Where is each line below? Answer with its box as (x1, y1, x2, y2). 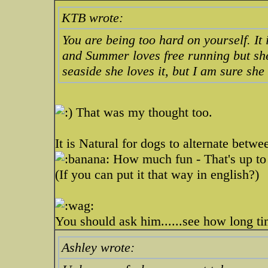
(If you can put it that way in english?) (55, 167, 259, 182)
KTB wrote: (62, 10, 123, 25)
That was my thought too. (72, 105, 212, 120)
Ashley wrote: (62, 240, 135, 255)
